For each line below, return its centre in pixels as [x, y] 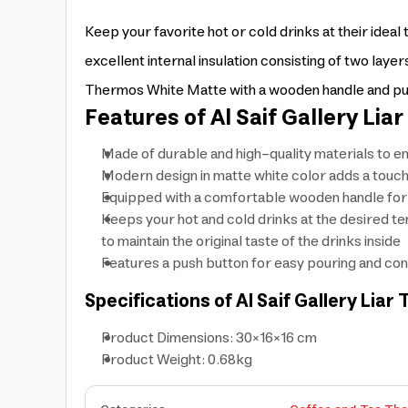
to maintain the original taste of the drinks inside [251, 241]
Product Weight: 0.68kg [177, 360]
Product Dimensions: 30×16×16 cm [209, 338]
